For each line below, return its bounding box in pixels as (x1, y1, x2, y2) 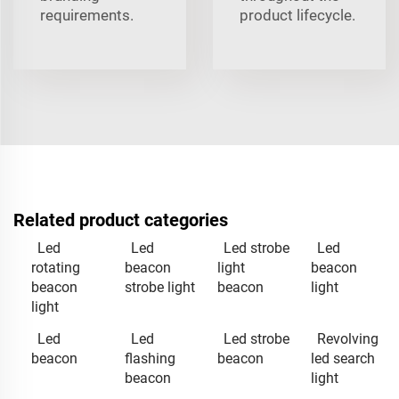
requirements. (40, 5, 134, 24)
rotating (31, 258, 80, 276)
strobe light (124, 278, 195, 296)
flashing (124, 349, 175, 367)
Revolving (316, 330, 379, 347)
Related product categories (13, 208, 228, 231)
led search (310, 349, 375, 367)
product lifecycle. (240, 5, 355, 24)
